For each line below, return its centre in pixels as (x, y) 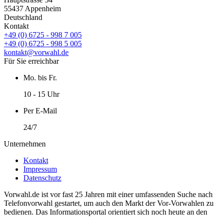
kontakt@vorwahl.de (36, 53)
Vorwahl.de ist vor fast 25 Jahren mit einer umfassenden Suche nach (108, 195)
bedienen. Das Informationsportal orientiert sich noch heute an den (106, 212)
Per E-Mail (40, 111)
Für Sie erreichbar (31, 61)
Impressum (40, 169)
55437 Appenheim (32, 9)
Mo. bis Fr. (40, 78)
